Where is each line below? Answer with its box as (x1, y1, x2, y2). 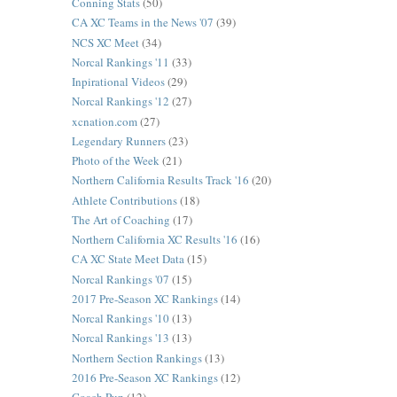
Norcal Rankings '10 (71, 310, 169, 327)
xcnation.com (71, 113, 137, 129)
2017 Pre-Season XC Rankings (71, 290, 218, 307)
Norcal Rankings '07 (71, 270, 169, 287)
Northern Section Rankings (71, 349, 202, 366)
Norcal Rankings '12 (71, 93, 169, 110)
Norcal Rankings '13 (71, 330, 169, 346)
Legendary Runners (71, 132, 166, 149)
